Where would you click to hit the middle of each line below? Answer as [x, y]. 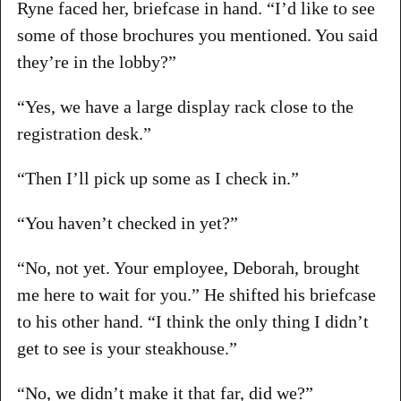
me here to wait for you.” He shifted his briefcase [196, 294]
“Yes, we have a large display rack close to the [185, 106]
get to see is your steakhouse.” [127, 348]
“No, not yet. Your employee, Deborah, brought [188, 267]
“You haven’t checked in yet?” [127, 222]
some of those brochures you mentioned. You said [197, 34]
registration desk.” [84, 133]
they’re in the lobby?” [96, 61]
